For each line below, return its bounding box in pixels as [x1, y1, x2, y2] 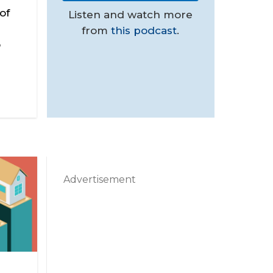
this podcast [111, 24, 177, 37]
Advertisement [63, 174, 136, 186]
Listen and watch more [68, 9, 193, 21]
